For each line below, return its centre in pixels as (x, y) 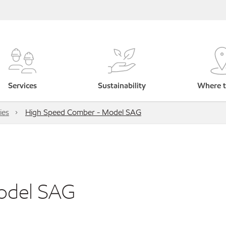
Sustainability (122, 86)
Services (23, 86)
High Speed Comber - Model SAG (83, 112)
